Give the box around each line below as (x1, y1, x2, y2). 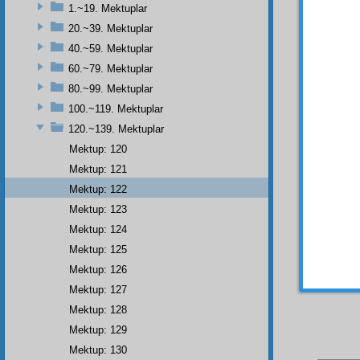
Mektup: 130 (69, 343, 127, 356)
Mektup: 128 (69, 303, 127, 316)
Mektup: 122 (69, 182, 127, 195)
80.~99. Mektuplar (68, 82, 153, 95)
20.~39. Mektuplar (68, 22, 153, 35)
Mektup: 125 (69, 243, 127, 256)
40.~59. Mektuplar (68, 42, 153, 55)
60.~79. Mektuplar (68, 62, 153, 75)
